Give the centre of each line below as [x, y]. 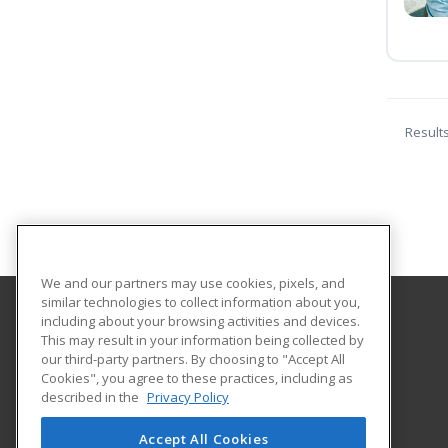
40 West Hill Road [140, 379]
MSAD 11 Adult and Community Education [219, 335]
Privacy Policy [188, 396]
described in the [91, 396]
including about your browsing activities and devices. [200, 320]
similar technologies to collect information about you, [200, 301]
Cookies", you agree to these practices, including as [197, 377]
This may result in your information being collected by [202, 339]
